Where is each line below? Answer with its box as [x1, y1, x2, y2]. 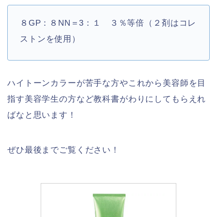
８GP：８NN [20, 18, 71, 28]
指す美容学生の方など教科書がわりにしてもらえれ [7, 94, 206, 104]
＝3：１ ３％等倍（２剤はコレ [70, 18, 197, 28]
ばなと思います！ [7, 110, 77, 120]
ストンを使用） [20, 34, 80, 44]
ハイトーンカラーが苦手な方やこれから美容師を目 [7, 78, 206, 88]
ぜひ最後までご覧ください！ [7, 145, 120, 155]
